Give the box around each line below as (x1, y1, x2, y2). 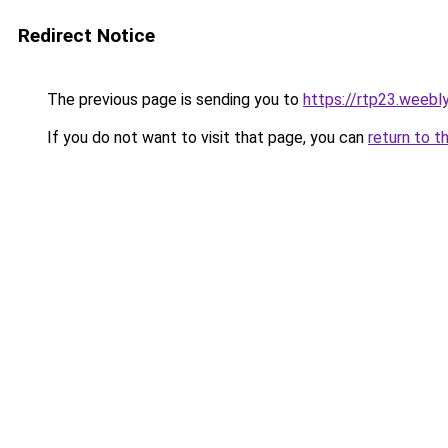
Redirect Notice (18, 24, 155, 47)
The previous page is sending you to (43, 90, 303, 109)
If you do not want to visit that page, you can (43, 128, 368, 147)
